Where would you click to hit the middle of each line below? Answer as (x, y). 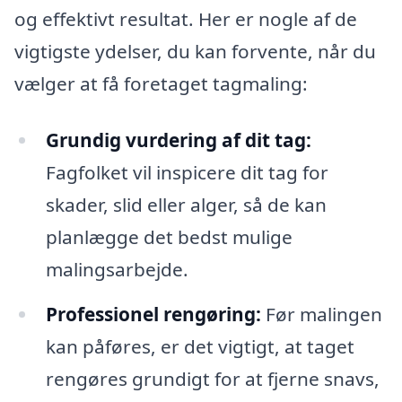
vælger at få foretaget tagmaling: (161, 83)
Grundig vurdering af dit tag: (178, 140)
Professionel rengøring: (153, 315)
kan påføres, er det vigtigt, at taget (200, 347)
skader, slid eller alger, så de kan (186, 205)
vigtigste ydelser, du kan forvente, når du (195, 51)
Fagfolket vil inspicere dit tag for (187, 173)
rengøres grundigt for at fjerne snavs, (212, 379)
